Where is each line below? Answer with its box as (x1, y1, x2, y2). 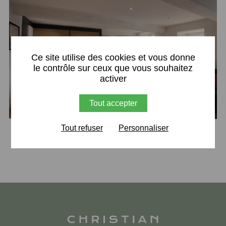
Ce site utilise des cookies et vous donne (31, 52, 195, 63)
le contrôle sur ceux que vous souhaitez (33, 63, 193, 73)
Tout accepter (89, 98, 137, 107)
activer (99, 73, 127, 84)
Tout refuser (61, 123, 103, 132)
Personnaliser (119, 123, 168, 132)
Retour (101, 127, 125, 137)
